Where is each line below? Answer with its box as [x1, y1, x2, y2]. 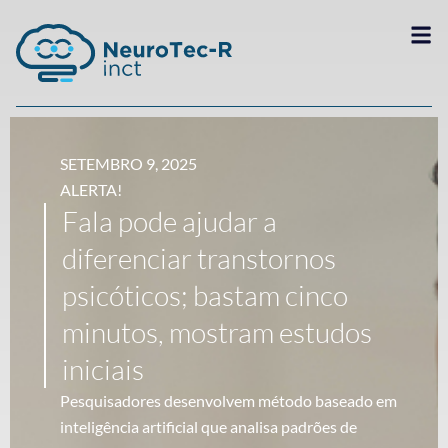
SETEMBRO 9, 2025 [60, 154, 197, 173]
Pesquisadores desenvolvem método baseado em [60, 391, 397, 410]
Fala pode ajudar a [62, 204, 277, 238]
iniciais [62, 352, 144, 386]
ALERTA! [60, 180, 122, 199]
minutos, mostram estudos [62, 315, 372, 349]
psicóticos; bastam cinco [62, 278, 348, 312]
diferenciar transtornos [62, 241, 336, 275]
